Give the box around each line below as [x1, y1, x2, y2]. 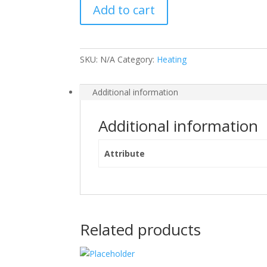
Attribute [104, 147, 145, 159]
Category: [117, 53, 157, 65]
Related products [80, 218, 201, 240]
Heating [157, 53, 187, 65]
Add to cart [93, 1, 156, 18]
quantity [79, 4, 111, 15]
